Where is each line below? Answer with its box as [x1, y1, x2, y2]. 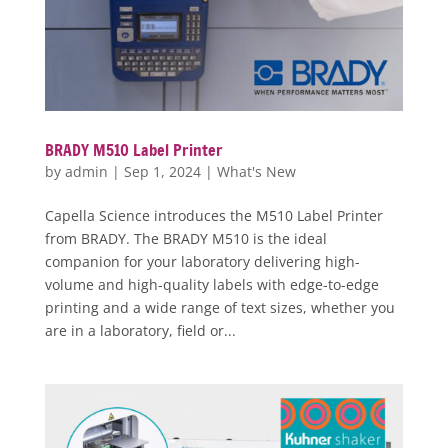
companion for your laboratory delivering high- [44, 251, 360, 271]
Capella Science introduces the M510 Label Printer [44, 205, 383, 225]
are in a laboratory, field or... [44, 320, 236, 340]
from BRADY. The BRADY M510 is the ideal [44, 228, 327, 248]
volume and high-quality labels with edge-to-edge [44, 274, 379, 294]
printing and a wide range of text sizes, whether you [44, 297, 395, 317]
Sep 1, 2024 [123, 161, 201, 181]
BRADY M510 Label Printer [44, 138, 223, 161]
